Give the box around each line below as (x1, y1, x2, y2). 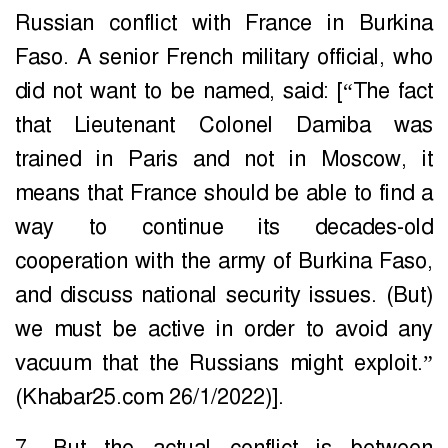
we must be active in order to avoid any (15, 315, 433, 344)
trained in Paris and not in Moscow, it (15, 145, 433, 174)
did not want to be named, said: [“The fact (15, 77, 433, 106)
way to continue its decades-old (15, 213, 433, 242)
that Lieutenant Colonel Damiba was (15, 111, 433, 140)
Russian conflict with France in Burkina (15, 9, 433, 38)
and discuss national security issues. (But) (15, 281, 433, 310)
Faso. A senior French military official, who (15, 43, 433, 72)
